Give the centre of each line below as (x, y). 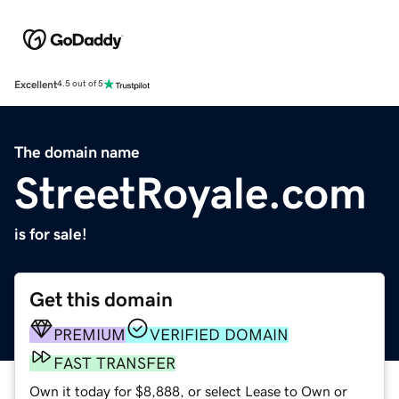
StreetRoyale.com (191, 193)
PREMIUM (90, 334)
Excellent (36, 84)
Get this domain (101, 299)
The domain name (77, 152)
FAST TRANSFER (114, 363)
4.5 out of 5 (80, 84)
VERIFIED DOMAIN (219, 334)
